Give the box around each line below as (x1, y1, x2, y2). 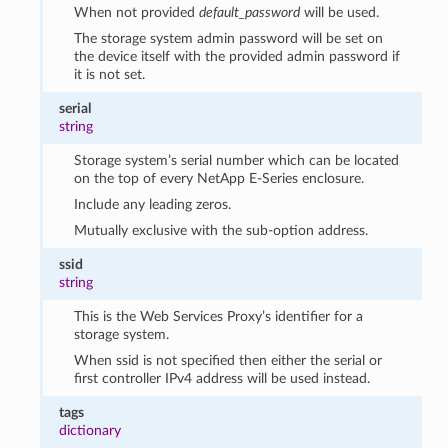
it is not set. (73, 66, 145, 82)
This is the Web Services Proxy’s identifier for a (73, 308, 363, 324)
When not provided (73, 4, 199, 20)
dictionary (59, 422, 122, 438)
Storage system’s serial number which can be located (73, 152, 399, 168)
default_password (198, 4, 300, 20)
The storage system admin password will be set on (73, 30, 383, 46)
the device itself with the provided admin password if (73, 48, 400, 64)
